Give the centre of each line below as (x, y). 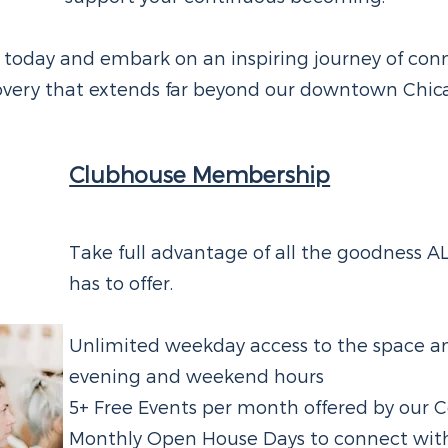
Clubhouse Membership (200, 174)
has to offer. (121, 282)
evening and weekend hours (197, 375)
